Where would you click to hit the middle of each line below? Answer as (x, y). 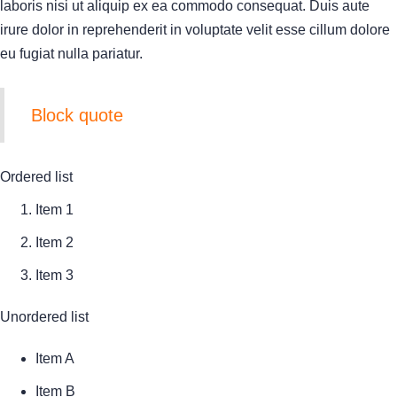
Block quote (77, 115)
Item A (55, 358)
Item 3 (54, 275)
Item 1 (54, 210)
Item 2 (54, 242)
